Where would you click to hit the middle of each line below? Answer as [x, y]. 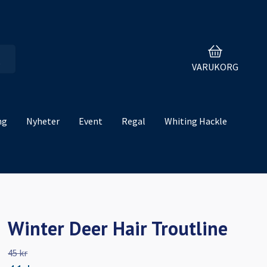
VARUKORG [215, 66]
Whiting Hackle [196, 121]
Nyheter [43, 121]
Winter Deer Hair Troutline [118, 229]
